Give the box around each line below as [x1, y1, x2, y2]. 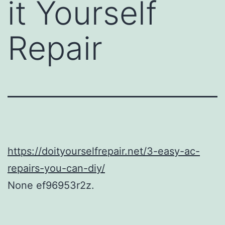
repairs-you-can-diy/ [8, 162, 105, 174]
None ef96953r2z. [8, 179, 94, 191]
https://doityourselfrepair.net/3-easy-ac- [8, 145, 200, 157]
